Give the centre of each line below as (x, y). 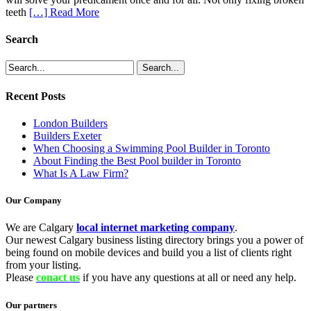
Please (21, 278)
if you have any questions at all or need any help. (188, 278)
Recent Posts (35, 96)
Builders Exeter (67, 136)
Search (22, 40)
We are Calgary (41, 228)
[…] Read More (64, 12)
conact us (58, 278)
